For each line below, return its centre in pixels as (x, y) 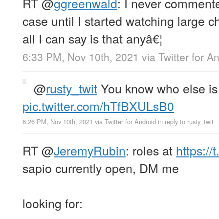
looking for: (53, 203)
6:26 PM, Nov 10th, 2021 (58, 122)
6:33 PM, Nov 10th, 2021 (81, 57)
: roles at (151, 150)
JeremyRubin (90, 150)
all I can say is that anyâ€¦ (92, 38)
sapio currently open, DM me (101, 168)
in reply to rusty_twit (186, 122)
